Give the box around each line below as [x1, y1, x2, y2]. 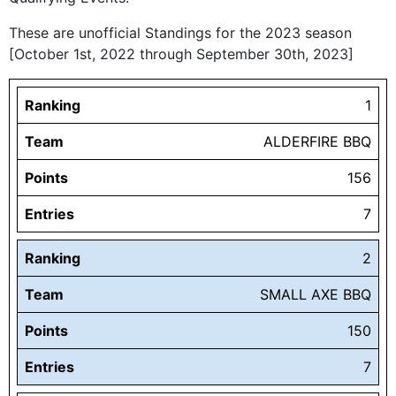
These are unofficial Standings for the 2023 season [9, 24, 352, 42]
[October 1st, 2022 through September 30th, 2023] [9, 45, 354, 64]
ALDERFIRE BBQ [263, 133, 371, 151]
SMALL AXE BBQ [260, 286, 371, 304]
